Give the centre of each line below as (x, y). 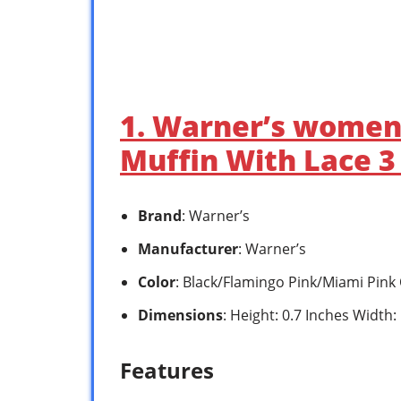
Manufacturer (188, 248)
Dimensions (180, 315)
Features (167, 370)
